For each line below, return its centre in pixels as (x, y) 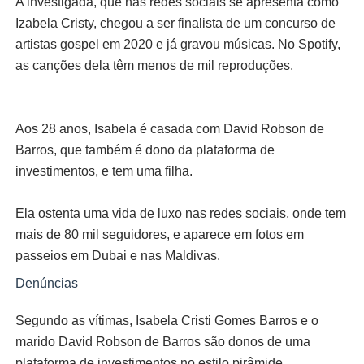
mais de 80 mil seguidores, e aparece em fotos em (159, 235)
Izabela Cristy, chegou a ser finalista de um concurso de (175, 24)
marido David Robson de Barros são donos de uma (162, 342)
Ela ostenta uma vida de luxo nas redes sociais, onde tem (180, 214)
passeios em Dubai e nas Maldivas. (117, 256)
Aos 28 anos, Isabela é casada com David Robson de (169, 129)
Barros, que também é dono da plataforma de (145, 150)
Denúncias (46, 284)
